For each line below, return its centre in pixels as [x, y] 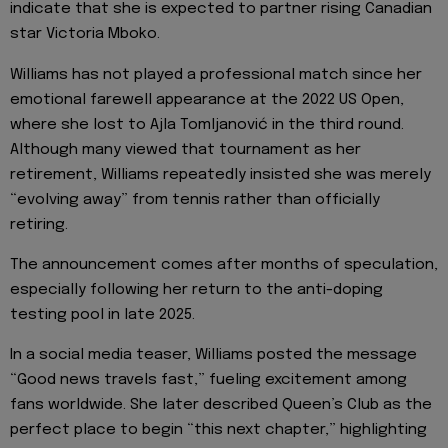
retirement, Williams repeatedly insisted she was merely [220, 174]
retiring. [39, 224]
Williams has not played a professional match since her [216, 74]
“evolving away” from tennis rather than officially [195, 199]
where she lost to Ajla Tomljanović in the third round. [207, 124]
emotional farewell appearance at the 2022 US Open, [207, 99]
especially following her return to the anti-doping [196, 290]
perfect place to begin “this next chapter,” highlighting [218, 430]
